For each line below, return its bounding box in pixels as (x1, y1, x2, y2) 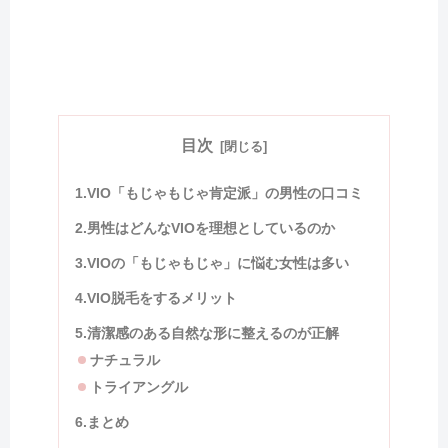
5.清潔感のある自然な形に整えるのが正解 (74, 324, 339, 341)
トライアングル (89, 379, 188, 395)
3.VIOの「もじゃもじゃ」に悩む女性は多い (74, 254, 349, 271)
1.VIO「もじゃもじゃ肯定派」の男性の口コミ (74, 184, 363, 201)
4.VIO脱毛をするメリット (74, 289, 237, 306)
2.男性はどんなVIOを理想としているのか (74, 219, 335, 236)
